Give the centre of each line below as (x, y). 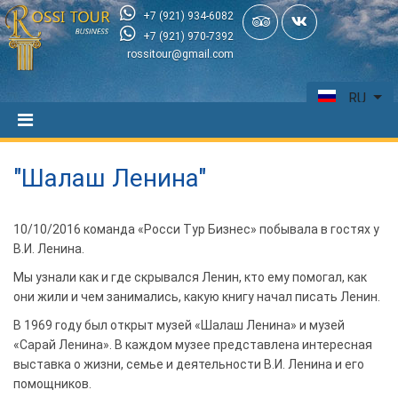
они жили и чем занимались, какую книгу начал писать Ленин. (197, 296)
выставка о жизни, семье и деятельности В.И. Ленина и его (189, 364)
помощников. (52, 383)
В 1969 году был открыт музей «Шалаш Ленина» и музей (179, 325)
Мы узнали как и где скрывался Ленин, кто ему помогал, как (190, 277)
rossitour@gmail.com (180, 54)
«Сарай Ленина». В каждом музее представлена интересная (193, 344)
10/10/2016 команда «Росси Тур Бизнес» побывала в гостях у (196, 229)
